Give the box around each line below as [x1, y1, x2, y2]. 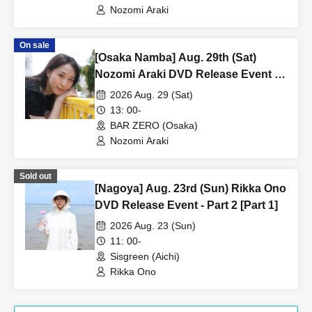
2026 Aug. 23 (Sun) [110, 220, 196, 231]
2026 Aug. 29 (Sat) [110, 89, 193, 100]
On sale [19, 40, 49, 50]
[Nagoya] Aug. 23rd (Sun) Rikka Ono [95, 182, 286, 194]
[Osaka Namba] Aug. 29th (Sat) [95, 52, 256, 63]
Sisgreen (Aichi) [110, 251, 180, 262]
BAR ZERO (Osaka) [110, 120, 198, 131]
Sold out [19, 171, 52, 181]
